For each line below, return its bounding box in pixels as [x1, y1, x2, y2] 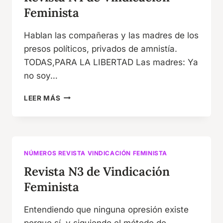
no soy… [24, 70, 58, 81]
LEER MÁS [24, 94, 61, 102]
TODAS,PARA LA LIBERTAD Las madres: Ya [24, 57, 198, 67]
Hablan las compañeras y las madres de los [24, 30, 199, 40]
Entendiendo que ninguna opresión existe [24, 204, 189, 215]
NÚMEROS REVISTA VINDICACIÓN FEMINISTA [24, 149, 168, 157]
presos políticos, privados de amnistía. [24, 43, 177, 54]
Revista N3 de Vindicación [24, 163, 170, 179]
